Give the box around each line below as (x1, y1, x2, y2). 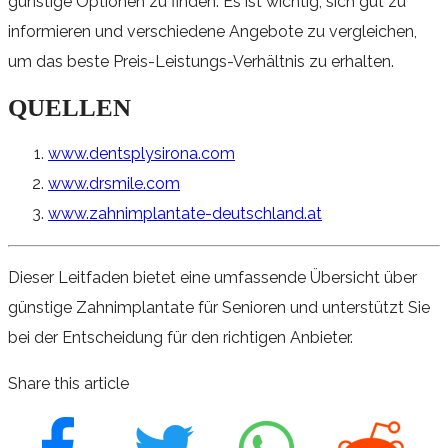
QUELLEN (27, 93, 131, 121)
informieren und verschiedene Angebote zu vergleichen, (8, 21, 417, 41)
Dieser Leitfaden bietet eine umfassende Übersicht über (8, 267, 417, 287)
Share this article (8, 373, 129, 393)
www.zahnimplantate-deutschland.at (48, 203, 322, 223)
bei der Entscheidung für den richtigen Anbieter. (8, 327, 353, 347)
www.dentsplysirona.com (48, 143, 235, 163)
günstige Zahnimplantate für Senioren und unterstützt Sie (8, 297, 430, 317)
